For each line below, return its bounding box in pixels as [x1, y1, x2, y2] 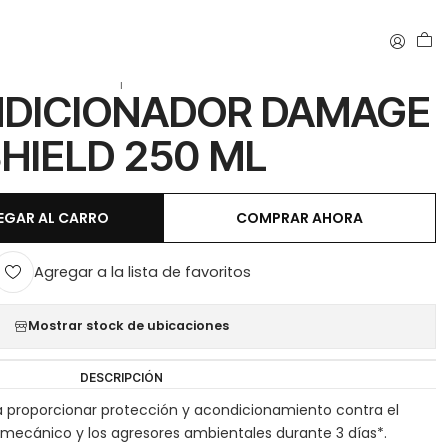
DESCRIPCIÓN [80, 369, 164, 385]
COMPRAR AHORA [236, 208, 364, 229]
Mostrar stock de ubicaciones [28, 317, 230, 335]
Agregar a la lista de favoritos [34, 262, 252, 283]
